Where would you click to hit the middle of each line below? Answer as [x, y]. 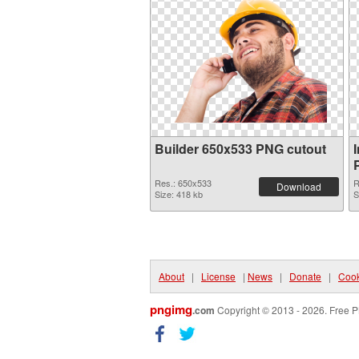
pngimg [171, 309]
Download [299, 186]
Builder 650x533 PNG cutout [240, 149]
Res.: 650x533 [183, 183]
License [218, 276]
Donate [305, 276]
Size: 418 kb [179, 194]
